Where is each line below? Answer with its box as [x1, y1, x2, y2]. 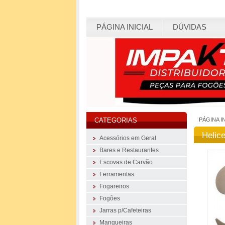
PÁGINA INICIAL [96, 23, 153, 31]
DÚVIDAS [173, 23, 206, 31]
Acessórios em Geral [99, 135, 156, 141]
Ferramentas [99, 171, 134, 177]
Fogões [99, 195, 120, 201]
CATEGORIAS [94, 117, 137, 124]
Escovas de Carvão [99, 159, 153, 165]
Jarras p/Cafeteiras [99, 207, 151, 213]
